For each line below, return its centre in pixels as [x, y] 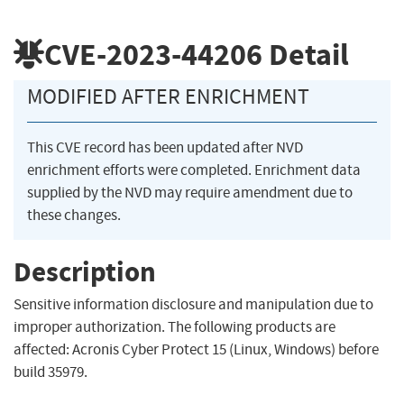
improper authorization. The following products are [174, 327]
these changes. [74, 216]
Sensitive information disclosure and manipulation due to [193, 305]
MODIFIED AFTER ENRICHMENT [168, 97]
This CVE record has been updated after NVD [165, 148]
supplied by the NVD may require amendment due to [190, 193]
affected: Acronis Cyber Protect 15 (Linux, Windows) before [196, 350]
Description [85, 271]
